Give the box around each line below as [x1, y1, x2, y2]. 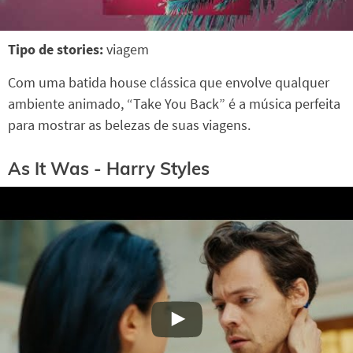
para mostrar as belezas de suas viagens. [8, 116, 251, 135]
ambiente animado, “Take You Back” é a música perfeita [8, 95, 340, 113]
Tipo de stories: [8, 40, 106, 59]
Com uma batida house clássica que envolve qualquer [8, 73, 329, 92]
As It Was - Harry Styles [8, 158, 210, 180]
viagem [106, 40, 149, 59]
